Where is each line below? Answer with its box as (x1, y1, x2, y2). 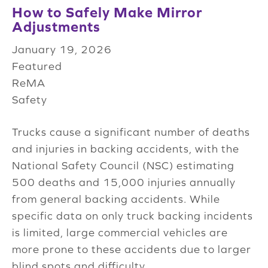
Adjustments (12, 19, 101, 35)
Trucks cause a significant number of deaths (12, 126, 250, 139)
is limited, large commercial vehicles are (12, 226, 228, 239)
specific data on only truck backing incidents (12, 209, 253, 223)
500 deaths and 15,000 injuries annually (12, 176, 236, 189)
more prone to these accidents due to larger (12, 243, 251, 256)
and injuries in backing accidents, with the (12, 142, 239, 156)
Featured (12, 60, 62, 73)
